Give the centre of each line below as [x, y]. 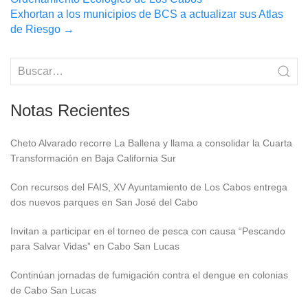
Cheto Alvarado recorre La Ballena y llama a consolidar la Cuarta [151, 143]
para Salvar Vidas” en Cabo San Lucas [95, 246]
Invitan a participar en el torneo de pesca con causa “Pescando [148, 231]
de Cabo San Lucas [53, 290]
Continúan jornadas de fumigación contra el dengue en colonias [149, 275]
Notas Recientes [70, 110]
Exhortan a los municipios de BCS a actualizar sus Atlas [147, 14]
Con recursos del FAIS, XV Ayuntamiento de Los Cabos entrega [149, 187]
